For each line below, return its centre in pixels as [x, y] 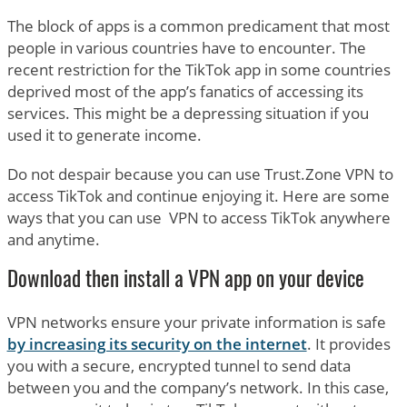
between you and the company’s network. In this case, [198, 387]
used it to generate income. [104, 134]
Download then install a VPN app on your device [185, 281]
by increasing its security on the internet [157, 343]
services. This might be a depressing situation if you [188, 113]
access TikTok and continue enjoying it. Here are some [198, 195]
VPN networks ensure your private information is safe [196, 322]
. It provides [348, 343]
